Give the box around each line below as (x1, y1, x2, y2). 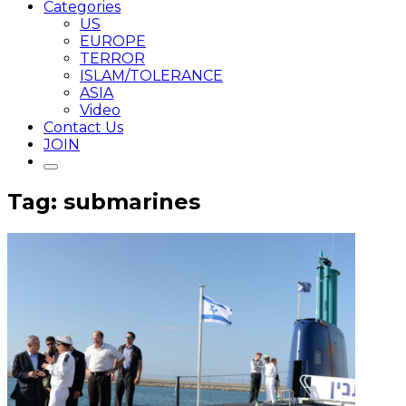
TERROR (80, 50, 145, 67)
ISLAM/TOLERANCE (80, 67, 223, 84)
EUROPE (80, 33, 146, 50)
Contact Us (43, 119, 123, 136)
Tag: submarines (7, 188, 200, 215)
